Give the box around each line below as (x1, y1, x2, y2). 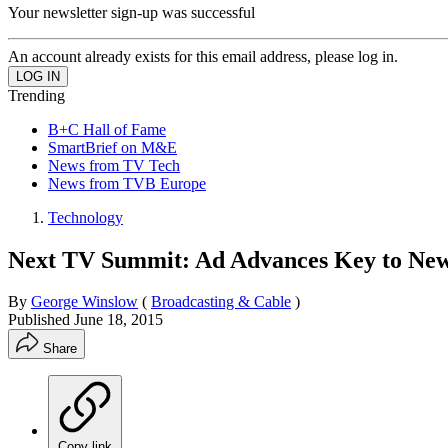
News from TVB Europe (48, 174, 206, 192)
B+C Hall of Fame (48, 120, 166, 138)
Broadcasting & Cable (151, 293, 291, 311)
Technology (48, 208, 123, 226)
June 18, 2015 (74, 311, 163, 329)
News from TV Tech (48, 156, 180, 174)
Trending (8, 86, 65, 104)
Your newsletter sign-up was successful (8, 3, 255, 21)
